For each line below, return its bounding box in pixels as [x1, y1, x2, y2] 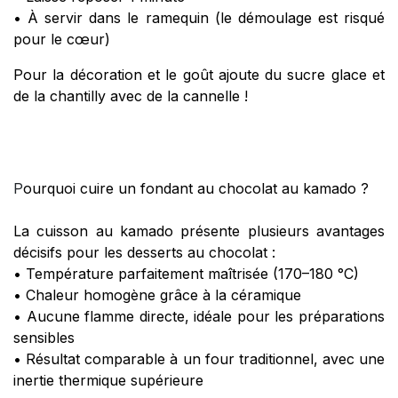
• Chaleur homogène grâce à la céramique [13, 286, 301, 305]
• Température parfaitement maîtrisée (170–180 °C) [13, 265, 359, 283]
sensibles [13, 329, 75, 347]
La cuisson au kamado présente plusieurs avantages [13, 222, 385, 241]
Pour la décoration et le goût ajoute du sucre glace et [13, 66, 385, 84]
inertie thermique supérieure [13, 371, 203, 390]
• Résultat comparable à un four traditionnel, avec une [13, 350, 385, 369]
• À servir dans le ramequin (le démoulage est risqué [13, 9, 385, 28]
